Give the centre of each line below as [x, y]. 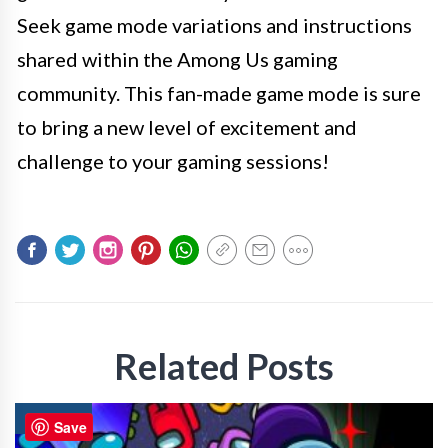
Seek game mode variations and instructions [214, 25]
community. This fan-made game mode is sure [219, 93]
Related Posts [224, 366]
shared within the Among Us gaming [177, 59]
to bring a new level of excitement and [187, 127]
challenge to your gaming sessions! [173, 161]
